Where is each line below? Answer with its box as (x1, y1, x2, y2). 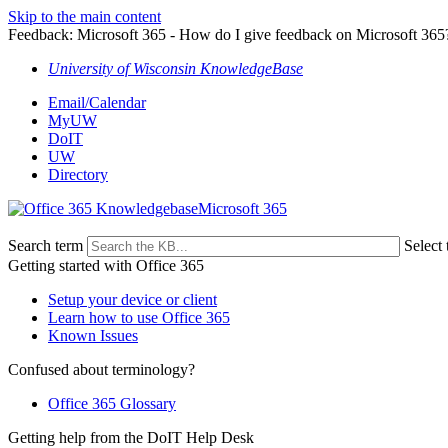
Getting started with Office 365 (8, 257, 204, 274)
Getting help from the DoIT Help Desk (8, 429, 254, 446)
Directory (48, 166, 108, 183)
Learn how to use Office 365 (48, 309, 230, 326)
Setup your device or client (48, 291, 217, 308)
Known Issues (48, 327, 138, 344)
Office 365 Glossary (48, 395, 176, 412)
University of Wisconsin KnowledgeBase (48, 60, 303, 77)
